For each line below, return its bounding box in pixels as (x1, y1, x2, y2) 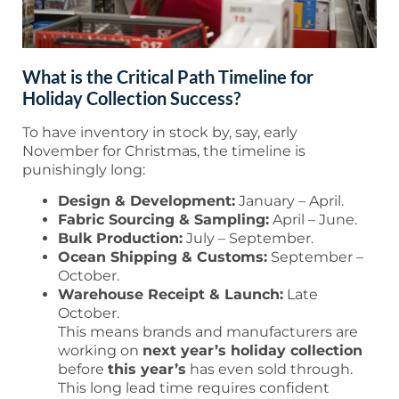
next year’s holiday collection (142, 341, 362, 359)
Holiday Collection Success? (22, 86, 240, 109)
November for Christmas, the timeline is (22, 142, 305, 159)
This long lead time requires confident (58, 379, 330, 396)
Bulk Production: (58, 229, 183, 247)
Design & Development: (58, 191, 235, 209)
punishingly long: (22, 160, 145, 178)
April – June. (269, 210, 357, 228)
